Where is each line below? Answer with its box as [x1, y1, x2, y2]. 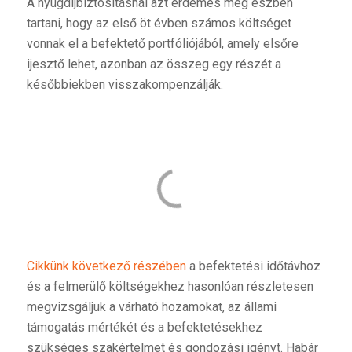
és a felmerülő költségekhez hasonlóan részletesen [26, 279, 313, 295]
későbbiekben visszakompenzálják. [26, 77, 223, 93]
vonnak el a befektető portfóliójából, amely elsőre [26, 36, 299, 52]
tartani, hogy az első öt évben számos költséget [26, 16, 291, 31]
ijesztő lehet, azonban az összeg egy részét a [26, 57, 281, 72]
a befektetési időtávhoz [185, 258, 321, 274]
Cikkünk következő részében [26, 258, 186, 274]
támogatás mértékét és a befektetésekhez [26, 320, 262, 335]
